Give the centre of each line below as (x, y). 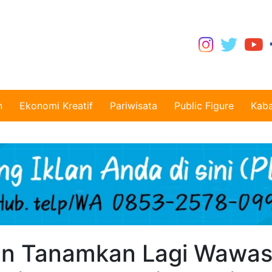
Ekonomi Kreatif (56, 106)
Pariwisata (134, 106)
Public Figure (204, 106)
